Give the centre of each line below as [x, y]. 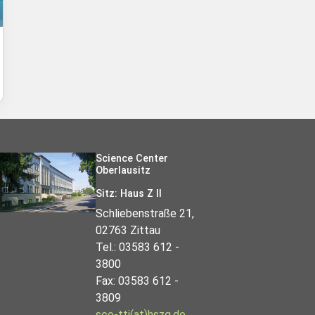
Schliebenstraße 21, [145, 213]
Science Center [132, 158]
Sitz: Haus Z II [129, 193]
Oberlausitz [123, 170]
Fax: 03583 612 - [137, 281]
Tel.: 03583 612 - [137, 247]
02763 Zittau [128, 230]
